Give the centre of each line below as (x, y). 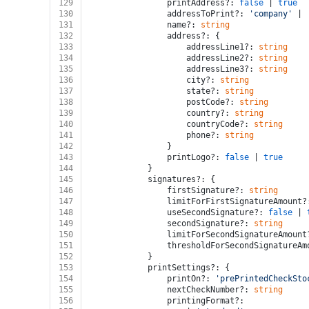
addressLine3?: (222, 69)
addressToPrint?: (208, 14)
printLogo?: (196, 157)
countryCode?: (220, 124)
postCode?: (213, 102)
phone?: (206, 135)
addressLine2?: (222, 58)
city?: (203, 80)
